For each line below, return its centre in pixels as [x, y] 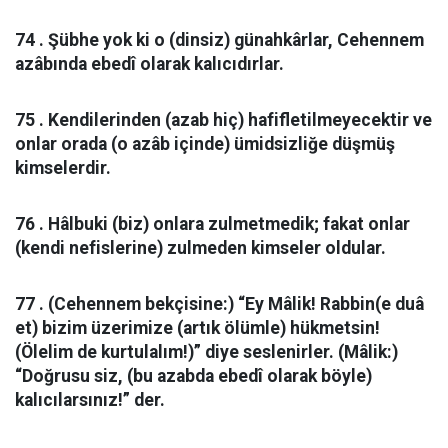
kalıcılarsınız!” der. [90, 400]
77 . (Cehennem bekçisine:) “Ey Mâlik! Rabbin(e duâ [219, 304]
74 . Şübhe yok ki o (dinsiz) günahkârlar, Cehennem [219, 40]
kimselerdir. [63, 168]
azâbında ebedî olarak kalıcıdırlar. [149, 64]
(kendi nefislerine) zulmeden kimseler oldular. [200, 248]
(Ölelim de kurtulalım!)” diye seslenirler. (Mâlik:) [206, 352]
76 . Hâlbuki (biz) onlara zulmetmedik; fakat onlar [212, 224]
